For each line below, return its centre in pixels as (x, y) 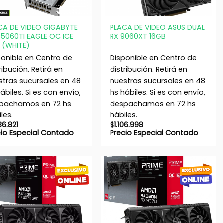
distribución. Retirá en (148, 69)
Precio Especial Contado (154, 133)
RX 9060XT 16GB (138, 37)
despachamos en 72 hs (153, 103)
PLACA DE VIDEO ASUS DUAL (157, 28)
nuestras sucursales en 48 (157, 80)
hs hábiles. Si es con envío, (157, 92)
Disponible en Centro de (153, 57)
